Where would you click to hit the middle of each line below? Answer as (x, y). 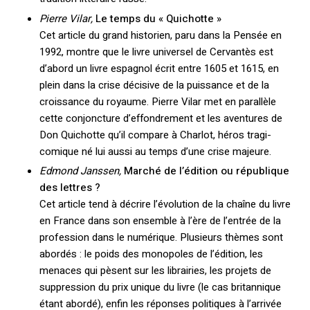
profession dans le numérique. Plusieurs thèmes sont (161, 238)
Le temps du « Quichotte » (158, 18)
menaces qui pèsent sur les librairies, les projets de (155, 271)
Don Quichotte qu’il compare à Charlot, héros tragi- (155, 135)
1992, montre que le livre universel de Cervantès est (156, 52)
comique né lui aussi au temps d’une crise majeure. (155, 151)
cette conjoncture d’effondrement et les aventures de (161, 118)
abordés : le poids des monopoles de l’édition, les (151, 254)
